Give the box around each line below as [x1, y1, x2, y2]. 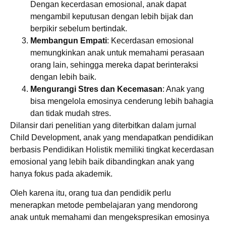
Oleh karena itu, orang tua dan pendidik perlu [10, 189, 171, 198]
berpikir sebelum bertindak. [30, 24, 127, 33]
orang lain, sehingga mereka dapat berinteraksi [30, 60, 198, 69]
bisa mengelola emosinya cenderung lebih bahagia [30, 96, 213, 105]
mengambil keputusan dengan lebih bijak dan [30, 12, 193, 21]
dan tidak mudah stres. [30, 108, 111, 118]
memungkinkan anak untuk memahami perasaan [30, 48, 204, 57]
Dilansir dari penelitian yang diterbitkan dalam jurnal [10, 121, 196, 130]
